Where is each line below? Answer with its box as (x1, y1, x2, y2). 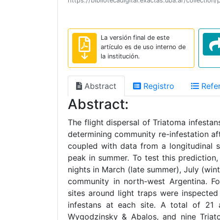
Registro (141, 81, 174, 91)
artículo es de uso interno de (101, 43, 186, 51)
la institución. (101, 53, 140, 60)
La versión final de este (101, 34, 169, 41)
